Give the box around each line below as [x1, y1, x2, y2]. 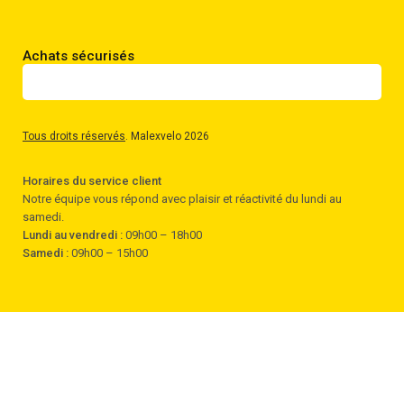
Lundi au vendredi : [23, 227, 123, 242]
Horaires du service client [23, 173, 161, 188]
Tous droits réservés [23, 129, 125, 142]
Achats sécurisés [23, 47, 134, 64]
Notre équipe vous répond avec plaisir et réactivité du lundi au [23, 191, 342, 206]
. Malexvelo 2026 [125, 129, 209, 142]
